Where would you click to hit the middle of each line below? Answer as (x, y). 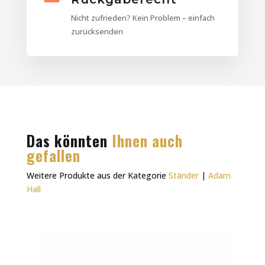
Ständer (183, 176)
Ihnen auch (147, 141)
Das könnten (69, 141)
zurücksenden (97, 32)
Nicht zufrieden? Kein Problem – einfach (143, 18)
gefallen (53, 156)
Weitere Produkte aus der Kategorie (97, 176)
